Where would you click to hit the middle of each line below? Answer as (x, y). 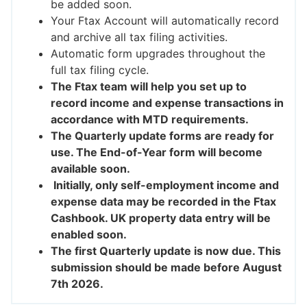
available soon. (90, 169)
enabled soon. (89, 235)
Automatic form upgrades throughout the (158, 54)
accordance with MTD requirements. (151, 120)
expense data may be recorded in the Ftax (163, 202)
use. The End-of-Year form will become (157, 152)
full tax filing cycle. (100, 70)
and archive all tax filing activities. (139, 37)
